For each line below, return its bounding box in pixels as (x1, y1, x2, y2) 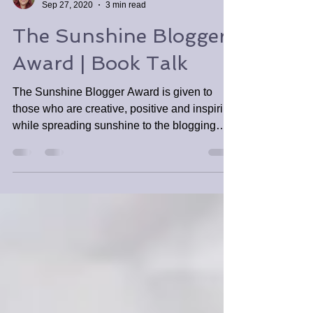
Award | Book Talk (13, 102, 188, 125)
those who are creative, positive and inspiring (13, 153, 235, 165)
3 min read (105, 50, 146, 60)
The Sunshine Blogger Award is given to (13, 136, 212, 148)
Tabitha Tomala (42, 38, 100, 48)
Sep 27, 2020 (42, 50, 93, 60)
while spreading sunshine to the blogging (13, 170, 216, 182)
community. (13, 187, 68, 198)
